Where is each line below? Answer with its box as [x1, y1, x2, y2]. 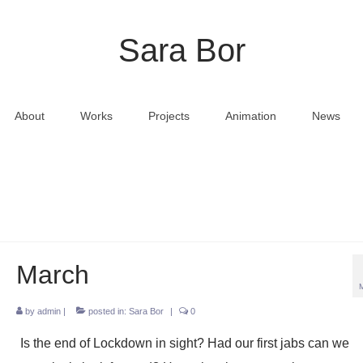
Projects [147, 109, 190, 122]
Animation [224, 109, 276, 122]
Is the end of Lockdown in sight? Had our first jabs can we [19, 336, 349, 350]
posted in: [85, 306, 129, 316]
